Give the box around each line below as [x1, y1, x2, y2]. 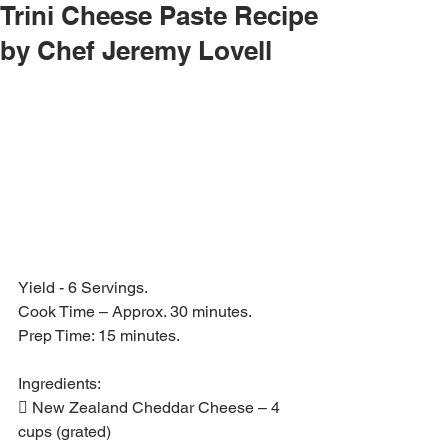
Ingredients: [18, 373, 101, 393]
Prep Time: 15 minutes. [18, 325, 180, 345]
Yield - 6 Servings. [18, 277, 148, 297]
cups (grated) [18, 421, 111, 441]
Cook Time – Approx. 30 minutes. [18, 301, 252, 321]
